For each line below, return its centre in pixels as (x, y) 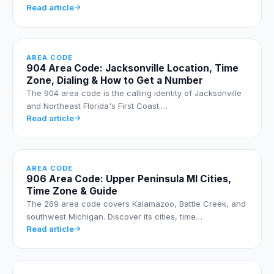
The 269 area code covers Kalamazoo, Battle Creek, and (136, 203)
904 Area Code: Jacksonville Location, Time (132, 68)
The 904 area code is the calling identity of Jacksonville (134, 93)
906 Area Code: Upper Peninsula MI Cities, (129, 179)
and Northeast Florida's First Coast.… (97, 106)
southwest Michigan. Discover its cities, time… (114, 216)
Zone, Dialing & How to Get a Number (115, 80)
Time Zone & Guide (72, 191)
